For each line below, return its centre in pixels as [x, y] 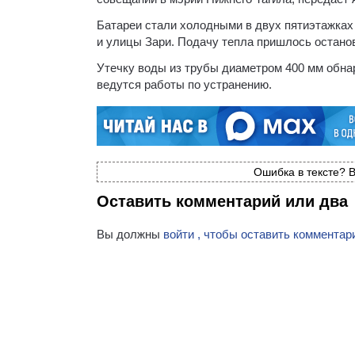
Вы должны [130, 234]
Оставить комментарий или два [222, 201]
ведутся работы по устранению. [184, 84]
